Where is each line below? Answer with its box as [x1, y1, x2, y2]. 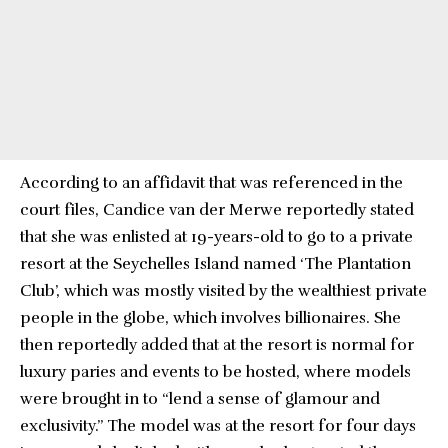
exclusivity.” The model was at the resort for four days [20, 416, 416, 436]
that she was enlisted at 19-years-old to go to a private [20, 227, 413, 247]
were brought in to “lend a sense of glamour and [20, 389, 380, 409]
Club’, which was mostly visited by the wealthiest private [20, 281, 427, 301]
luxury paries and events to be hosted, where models [20, 362, 411, 382]
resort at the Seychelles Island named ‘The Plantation [20, 254, 411, 274]
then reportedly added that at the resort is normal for [20, 335, 414, 355]
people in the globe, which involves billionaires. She [20, 308, 401, 328]
